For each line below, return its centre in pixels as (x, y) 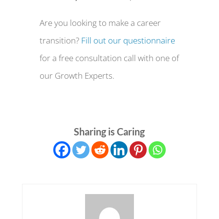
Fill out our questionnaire (128, 40)
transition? (60, 40)
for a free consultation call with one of (109, 58)
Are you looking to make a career (100, 22)
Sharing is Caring (109, 131)
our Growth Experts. (77, 75)
